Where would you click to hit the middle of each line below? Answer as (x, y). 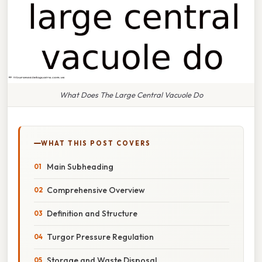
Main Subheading (80, 166)
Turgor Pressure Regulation (100, 237)
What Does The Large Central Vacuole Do (131, 94)
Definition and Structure (92, 213)
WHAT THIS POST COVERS (96, 143)
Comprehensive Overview (96, 190)
